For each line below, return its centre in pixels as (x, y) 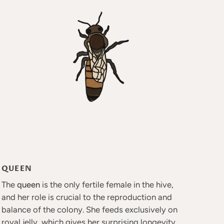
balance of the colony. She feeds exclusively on (89, 209)
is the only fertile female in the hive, (106, 184)
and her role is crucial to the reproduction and (86, 197)
